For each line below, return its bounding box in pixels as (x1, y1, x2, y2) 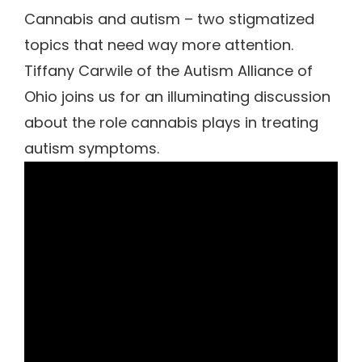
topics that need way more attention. (24, 35, 293, 56)
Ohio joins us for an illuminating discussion (24, 86, 330, 107)
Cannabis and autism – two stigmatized (24, 9, 314, 30)
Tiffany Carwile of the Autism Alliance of (24, 61, 313, 82)
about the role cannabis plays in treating (24, 112, 318, 133)
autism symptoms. (24, 138, 159, 159)
